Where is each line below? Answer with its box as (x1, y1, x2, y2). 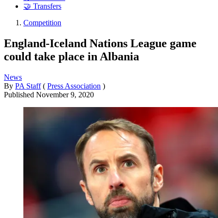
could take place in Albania (4, 50, 139, 63)
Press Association (47, 81, 101, 90)
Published (4, 90, 36, 99)
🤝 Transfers (23, 2, 61, 11)
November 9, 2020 (36, 90, 94, 99)
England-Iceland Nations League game (4, 36, 197, 50)
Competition (23, 18, 61, 27)
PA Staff (15, 81, 41, 90)
